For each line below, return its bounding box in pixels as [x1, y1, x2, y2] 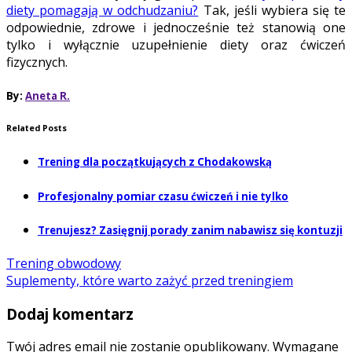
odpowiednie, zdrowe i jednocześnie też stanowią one [6, 19, 346, 37]
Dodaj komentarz [6, 303, 134, 324]
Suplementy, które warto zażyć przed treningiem [6, 272, 293, 289]
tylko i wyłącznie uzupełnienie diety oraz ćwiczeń [6, 36, 346, 54]
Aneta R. [25, 88, 70, 103]
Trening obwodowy [6, 255, 121, 272]
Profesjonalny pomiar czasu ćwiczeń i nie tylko [38, 189, 288, 203]
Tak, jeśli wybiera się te [198, 2, 346, 20]
